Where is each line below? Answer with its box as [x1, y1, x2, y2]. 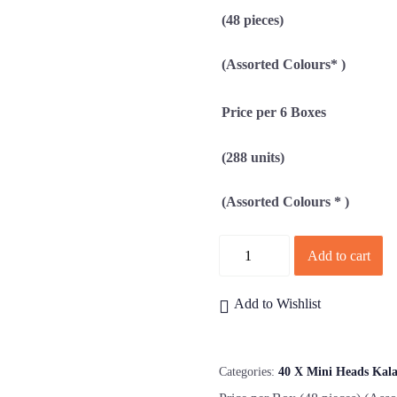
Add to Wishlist [234, 296, 322, 312]
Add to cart [307, 247, 370, 263]
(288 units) [222, 149, 285, 165]
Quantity [218, 240, 268, 256]
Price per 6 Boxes [222, 105, 327, 121]
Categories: [219, 365, 279, 379]
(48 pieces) [222, 12, 284, 27]
